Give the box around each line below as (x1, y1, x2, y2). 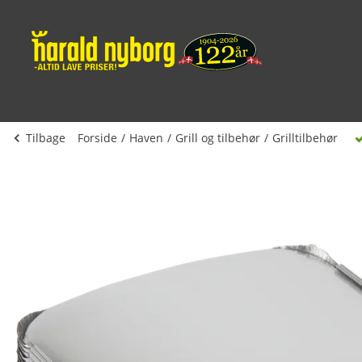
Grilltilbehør (272, 130, 338, 145)
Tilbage (26, 130, 65, 145)
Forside (78, 130, 117, 145)
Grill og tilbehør (175, 130, 260, 145)
